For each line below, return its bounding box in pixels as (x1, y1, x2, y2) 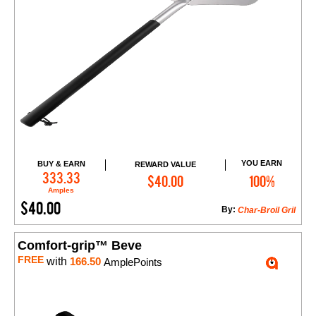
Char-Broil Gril (238, 205, 296, 216)
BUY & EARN (37, 159, 85, 169)
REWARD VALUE (134, 159, 196, 169)
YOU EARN (241, 159, 283, 168)
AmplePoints (101, 256, 162, 269)
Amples (48, 186, 75, 195)
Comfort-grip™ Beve (18, 238, 142, 253)
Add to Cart (146, 169, 197, 181)
